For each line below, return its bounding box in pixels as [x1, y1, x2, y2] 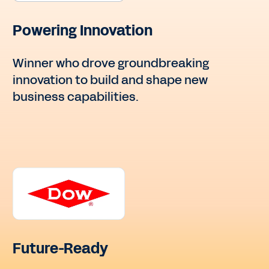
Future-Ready [13, 238, 109, 259]
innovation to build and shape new [13, 71, 208, 89]
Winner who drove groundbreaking [13, 55, 210, 72]
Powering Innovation [13, 20, 153, 41]
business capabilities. [13, 88, 139, 106]
